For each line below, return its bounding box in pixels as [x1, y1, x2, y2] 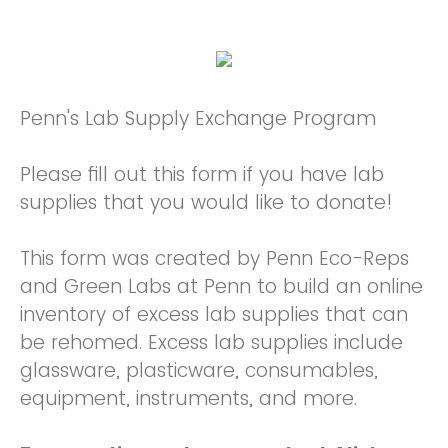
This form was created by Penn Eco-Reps [20, 245, 409, 272]
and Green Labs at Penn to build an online [20, 273, 423, 300]
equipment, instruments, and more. [20, 385, 363, 412]
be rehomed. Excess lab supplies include [20, 329, 403, 356]
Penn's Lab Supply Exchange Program [20, 105, 376, 132]
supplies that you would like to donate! [20, 189, 393, 216]
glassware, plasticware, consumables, [20, 357, 378, 384]
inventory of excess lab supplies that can [20, 301, 408, 328]
